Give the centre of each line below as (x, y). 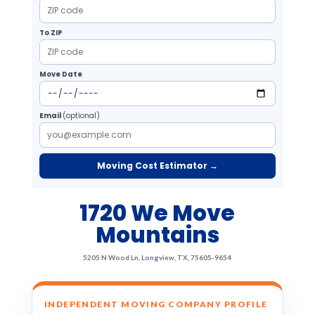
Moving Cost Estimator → (157, 166)
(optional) (81, 116)
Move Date (60, 74)
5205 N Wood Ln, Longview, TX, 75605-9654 (157, 257)
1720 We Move (157, 213)
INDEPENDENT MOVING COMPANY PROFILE (156, 304)
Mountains (157, 235)
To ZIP (51, 33)
